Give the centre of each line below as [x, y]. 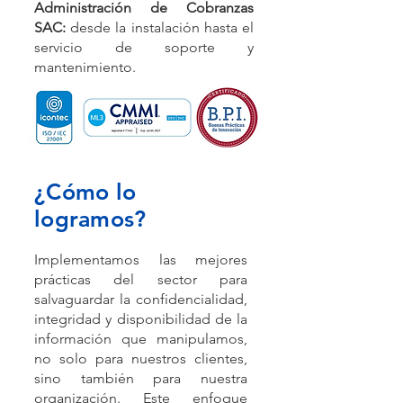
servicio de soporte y [144, 47]
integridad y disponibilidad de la [141, 319]
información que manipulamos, [141, 339]
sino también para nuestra [141, 378]
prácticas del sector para [141, 279]
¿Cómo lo [85, 192]
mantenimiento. [85, 67]
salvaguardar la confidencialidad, [141, 299]
